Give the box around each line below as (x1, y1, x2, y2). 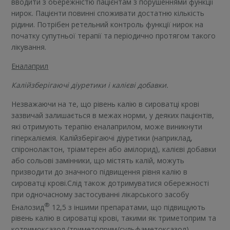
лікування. (11, 42, 47, 52)
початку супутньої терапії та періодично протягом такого (11, 30, 216, 41)
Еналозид (11, 202, 45, 212)
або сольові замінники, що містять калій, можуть (11, 155, 185, 165)
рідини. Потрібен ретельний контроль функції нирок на (11, 19, 204, 29)
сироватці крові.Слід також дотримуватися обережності (11, 178, 209, 188)
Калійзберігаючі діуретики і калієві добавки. (11, 80, 169, 90)
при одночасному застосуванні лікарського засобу (11, 189, 189, 199)
